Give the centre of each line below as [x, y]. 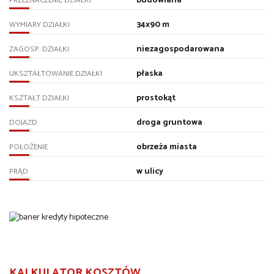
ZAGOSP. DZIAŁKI [39, 50]
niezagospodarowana [180, 50]
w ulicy [150, 172]
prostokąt [156, 98]
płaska [149, 74]
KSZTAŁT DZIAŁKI [39, 98]
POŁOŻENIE [28, 147]
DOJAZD [23, 123]
